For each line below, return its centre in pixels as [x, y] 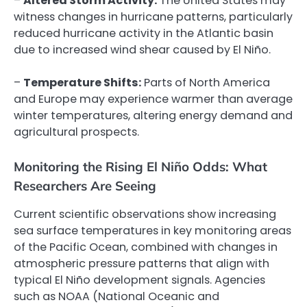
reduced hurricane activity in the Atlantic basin [144, 33]
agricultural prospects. [76, 132]
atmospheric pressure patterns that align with [142, 264]
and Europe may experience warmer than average [153, 99]
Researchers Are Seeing [85, 186]
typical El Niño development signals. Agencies [139, 280]
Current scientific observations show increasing [145, 214]
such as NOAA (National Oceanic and [116, 297]
